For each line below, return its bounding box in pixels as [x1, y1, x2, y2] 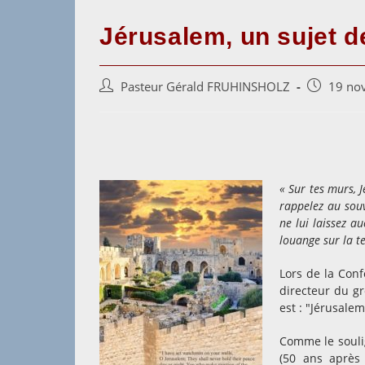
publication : [99, 130, 167, 145]
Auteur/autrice [99, 78, 178, 94]
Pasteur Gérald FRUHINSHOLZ [121, 79, 290, 95]
